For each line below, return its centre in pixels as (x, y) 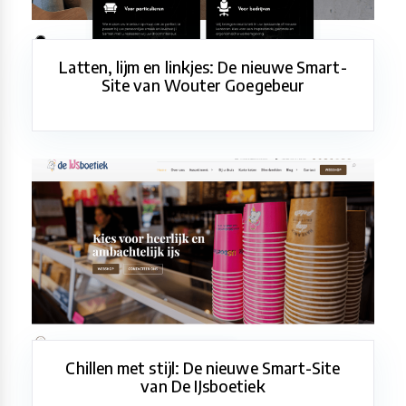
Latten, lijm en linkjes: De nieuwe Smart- (203, 68)
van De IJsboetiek (203, 387)
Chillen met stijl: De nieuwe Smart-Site (203, 368)
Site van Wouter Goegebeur (203, 86)
